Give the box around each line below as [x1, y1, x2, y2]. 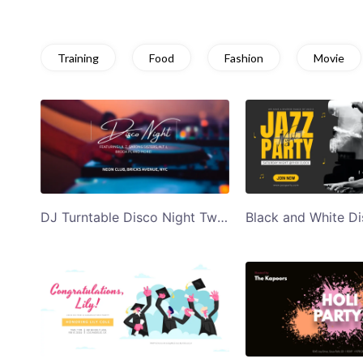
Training [58, 50, 99, 65]
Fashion [224, 50, 263, 65]
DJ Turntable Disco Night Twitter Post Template [217, 209, 228, 226]
